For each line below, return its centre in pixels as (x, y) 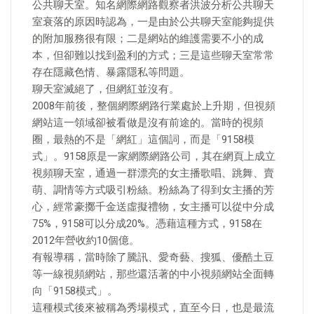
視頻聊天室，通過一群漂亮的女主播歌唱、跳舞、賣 (153, 173)
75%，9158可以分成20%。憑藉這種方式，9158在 (147, 224)
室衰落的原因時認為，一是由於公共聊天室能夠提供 (153, 22)
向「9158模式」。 (75, 291)
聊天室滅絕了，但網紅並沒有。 (106, 89)
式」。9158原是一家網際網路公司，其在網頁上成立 (154, 156)
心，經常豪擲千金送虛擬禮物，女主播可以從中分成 (153, 207)
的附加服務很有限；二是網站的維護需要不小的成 (148, 39)
